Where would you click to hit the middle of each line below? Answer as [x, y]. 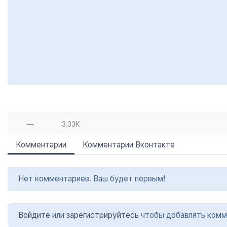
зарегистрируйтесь [103, 215]
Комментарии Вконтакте [129, 145]
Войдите [34, 215]
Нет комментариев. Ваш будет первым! [92, 179]
